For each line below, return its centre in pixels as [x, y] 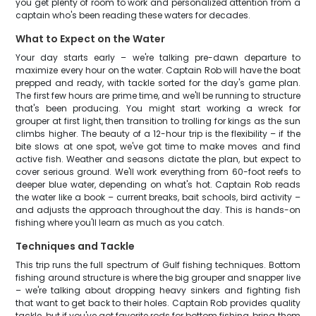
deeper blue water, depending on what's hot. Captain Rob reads [158, 184]
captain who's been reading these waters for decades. [133, 15]
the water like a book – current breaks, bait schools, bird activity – [158, 197]
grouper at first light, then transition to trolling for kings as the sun [158, 121]
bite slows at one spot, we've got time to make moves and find [158, 146]
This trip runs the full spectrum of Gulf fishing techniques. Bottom [158, 265]
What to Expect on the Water [91, 39]
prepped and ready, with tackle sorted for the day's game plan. [158, 83]
